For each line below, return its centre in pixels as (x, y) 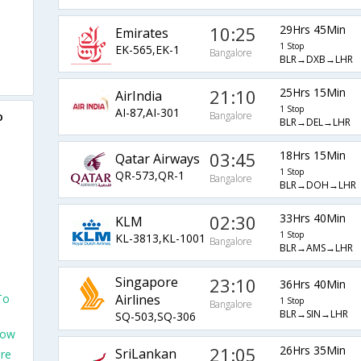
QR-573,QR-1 (149, 175)
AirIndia (138, 95)
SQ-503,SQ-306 (155, 317)
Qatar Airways (157, 158)
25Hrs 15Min (312, 93)
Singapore (146, 282)
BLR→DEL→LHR (315, 122)
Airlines (137, 300)
